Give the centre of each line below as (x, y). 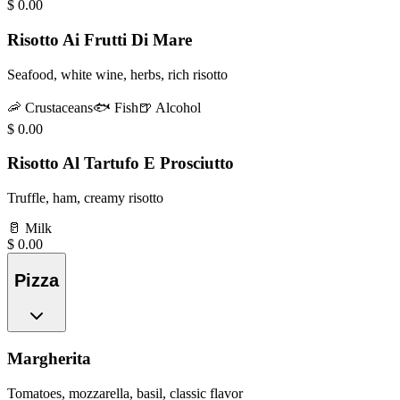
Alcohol (178, 107)
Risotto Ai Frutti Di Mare (100, 40)
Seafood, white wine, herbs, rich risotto (117, 74)
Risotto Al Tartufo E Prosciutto (121, 163)
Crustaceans (59, 107)
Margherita (49, 359)
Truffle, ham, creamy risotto (85, 198)
